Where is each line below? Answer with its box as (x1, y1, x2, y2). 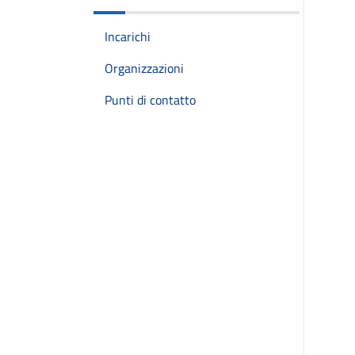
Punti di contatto (105, 90, 196, 109)
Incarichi (105, 27, 151, 46)
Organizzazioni (105, 59, 184, 78)
